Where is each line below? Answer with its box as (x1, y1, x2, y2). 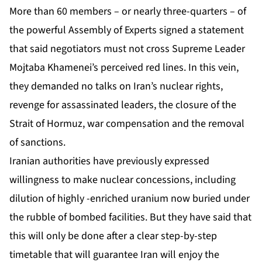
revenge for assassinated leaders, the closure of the (9, 98, 236, 113)
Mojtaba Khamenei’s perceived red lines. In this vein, (9, 60, 239, 75)
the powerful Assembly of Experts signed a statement (9, 23, 244, 38)
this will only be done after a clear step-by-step (9, 229, 217, 244)
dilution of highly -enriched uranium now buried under (9, 191, 250, 206)
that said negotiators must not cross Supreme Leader (9, 42, 245, 57)
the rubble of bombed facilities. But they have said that (9, 210, 251, 225)
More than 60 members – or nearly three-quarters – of (9, 4, 246, 19)
